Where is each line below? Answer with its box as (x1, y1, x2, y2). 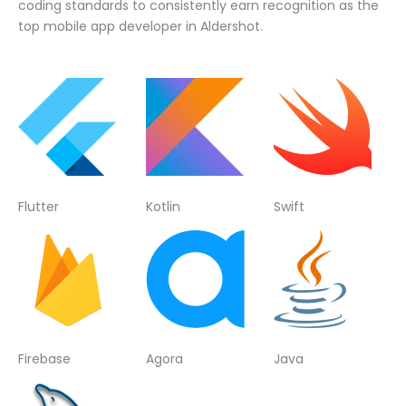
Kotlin (145, 197, 180, 216)
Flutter (18, 197, 59, 216)
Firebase (18, 349, 71, 368)
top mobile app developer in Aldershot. (18, 17, 263, 36)
